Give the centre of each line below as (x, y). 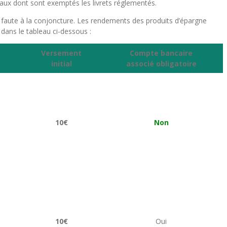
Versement (61, 53)
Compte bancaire (161, 53)
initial (61, 64)
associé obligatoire (161, 64)
